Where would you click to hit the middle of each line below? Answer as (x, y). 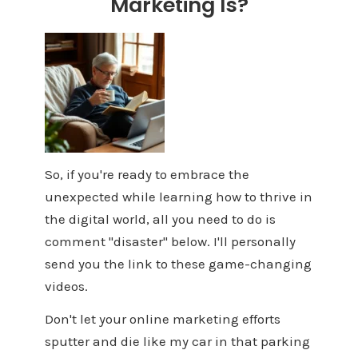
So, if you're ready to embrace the (147, 174)
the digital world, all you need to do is (160, 219)
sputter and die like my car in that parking (177, 341)
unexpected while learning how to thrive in (178, 196)
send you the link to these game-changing (178, 263)
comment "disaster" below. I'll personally (170, 241)
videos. (66, 286)
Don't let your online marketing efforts (162, 318)
